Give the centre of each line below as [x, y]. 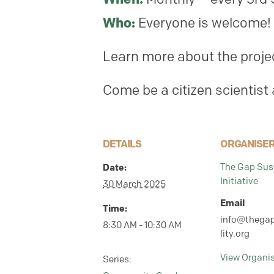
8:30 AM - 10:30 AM [142, 225]
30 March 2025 [134, 184]
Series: [117, 259]
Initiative [239, 181]
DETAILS [122, 144]
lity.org [235, 234]
